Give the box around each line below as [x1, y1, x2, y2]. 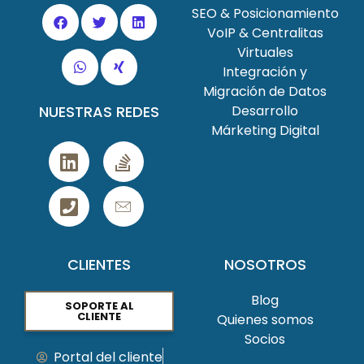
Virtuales [236, 43, 293, 62]
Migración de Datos [203, 82, 327, 101]
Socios [245, 330, 285, 349]
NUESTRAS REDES [39, 102, 159, 122]
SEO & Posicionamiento [191, 4, 339, 23]
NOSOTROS [223, 254, 306, 275]
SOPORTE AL [64, 298, 134, 314]
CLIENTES [67, 254, 131, 275]
